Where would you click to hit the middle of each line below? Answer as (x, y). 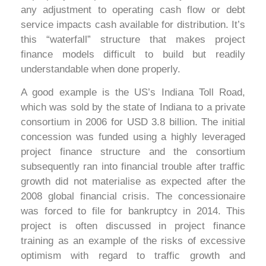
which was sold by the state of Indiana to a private (133, 107)
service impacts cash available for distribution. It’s (133, 24)
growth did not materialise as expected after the (133, 181)
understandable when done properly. (101, 69)
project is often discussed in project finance (133, 226)
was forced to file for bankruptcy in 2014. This (133, 211)
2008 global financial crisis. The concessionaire (133, 196)
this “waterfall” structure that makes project (133, 39)
